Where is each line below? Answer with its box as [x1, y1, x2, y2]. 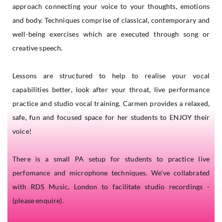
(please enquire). [12, 196, 64, 205]
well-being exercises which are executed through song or [12, 30, 210, 39]
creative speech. [12, 44, 63, 53]
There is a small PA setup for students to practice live [12, 155, 210, 164]
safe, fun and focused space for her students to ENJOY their [12, 113, 210, 122]
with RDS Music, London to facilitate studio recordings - [12, 182, 210, 191]
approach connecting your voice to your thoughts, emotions [12, 2, 210, 11]
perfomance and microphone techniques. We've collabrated [12, 168, 210, 177]
